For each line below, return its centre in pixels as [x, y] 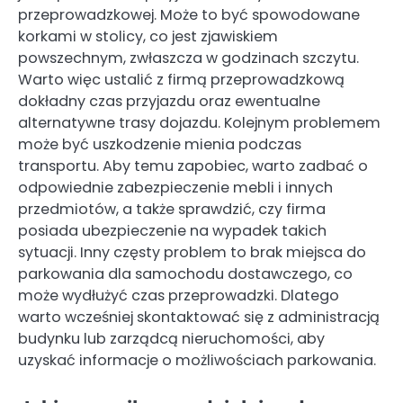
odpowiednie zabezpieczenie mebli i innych [175, 188]
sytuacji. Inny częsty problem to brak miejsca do [192, 253]
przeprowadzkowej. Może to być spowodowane [189, 15]
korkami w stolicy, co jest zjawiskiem [148, 37]
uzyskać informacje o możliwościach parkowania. [197, 361]
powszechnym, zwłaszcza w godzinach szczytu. [188, 58]
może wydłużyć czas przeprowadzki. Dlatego [179, 296]
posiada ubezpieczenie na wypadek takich [172, 231]
